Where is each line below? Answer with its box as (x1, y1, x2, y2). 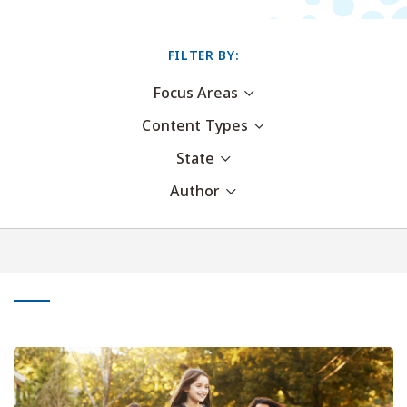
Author (170, 181, 221, 203)
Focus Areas (152, 83, 239, 104)
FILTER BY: (167, 46, 240, 65)
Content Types (142, 115, 249, 137)
